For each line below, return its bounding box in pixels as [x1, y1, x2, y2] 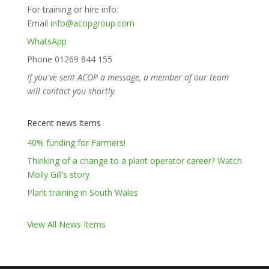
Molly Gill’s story [26, 169, 89, 180]
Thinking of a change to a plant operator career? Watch [26, 155, 242, 166]
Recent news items [26, 117, 101, 128]
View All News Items [26, 219, 106, 230]
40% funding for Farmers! [26, 137, 125, 148]
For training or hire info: [26, 4, 118, 15]
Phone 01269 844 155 [26, 53, 112, 65]
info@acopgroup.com [50, 17, 134, 29]
